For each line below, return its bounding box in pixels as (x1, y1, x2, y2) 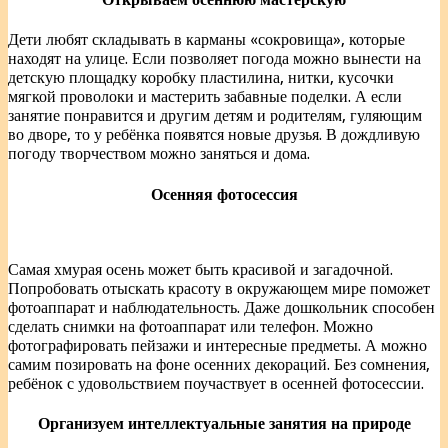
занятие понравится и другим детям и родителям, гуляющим (8, 106, 422, 126)
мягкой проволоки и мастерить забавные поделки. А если (8, 87, 402, 107)
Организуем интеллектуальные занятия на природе (37, 414, 411, 434)
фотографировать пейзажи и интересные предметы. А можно (8, 336, 427, 355)
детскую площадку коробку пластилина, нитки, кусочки (8, 68, 394, 88)
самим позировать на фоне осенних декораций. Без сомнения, (8, 355, 430, 374)
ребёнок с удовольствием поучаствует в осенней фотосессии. (8, 374, 424, 393)
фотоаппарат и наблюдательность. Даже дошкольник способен (8, 298, 435, 317)
